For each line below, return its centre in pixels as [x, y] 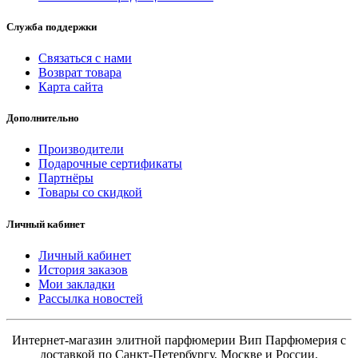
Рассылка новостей [91, 298]
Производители [81, 149]
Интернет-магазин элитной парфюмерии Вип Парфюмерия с [179, 340]
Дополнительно [43, 118]
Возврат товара [80, 73]
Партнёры [66, 178]
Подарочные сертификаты [110, 164]
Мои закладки [77, 284]
